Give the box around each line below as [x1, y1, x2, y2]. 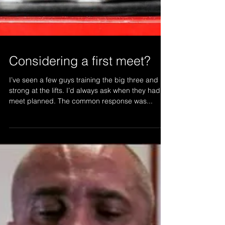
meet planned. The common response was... [9, 115, 153, 124]
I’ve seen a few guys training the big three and [9, 93, 158, 102]
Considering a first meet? [9, 71, 151, 86]
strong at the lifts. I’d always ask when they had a [9, 104, 166, 113]
